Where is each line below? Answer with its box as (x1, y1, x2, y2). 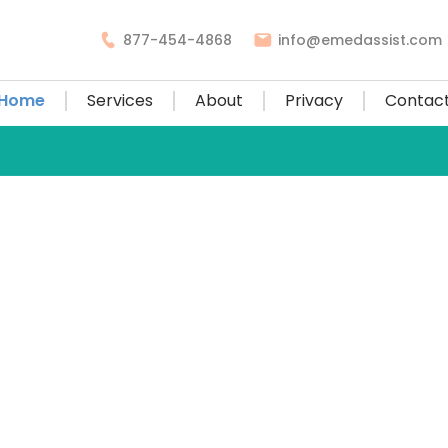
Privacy (285, 89, 343, 112)
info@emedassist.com (278, 30, 442, 50)
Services (87, 89, 153, 112)
